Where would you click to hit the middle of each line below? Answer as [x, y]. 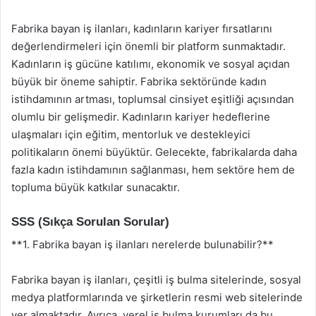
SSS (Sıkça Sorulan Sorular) [90, 221]
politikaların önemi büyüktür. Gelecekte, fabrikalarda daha [154, 152]
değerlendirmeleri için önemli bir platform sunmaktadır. [148, 46]
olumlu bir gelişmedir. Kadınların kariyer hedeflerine [141, 116]
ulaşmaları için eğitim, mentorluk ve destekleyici [131, 134]
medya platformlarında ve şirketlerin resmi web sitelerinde [157, 297]
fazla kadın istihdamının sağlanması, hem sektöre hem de [153, 169]
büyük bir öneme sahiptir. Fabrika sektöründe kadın [139, 81]
